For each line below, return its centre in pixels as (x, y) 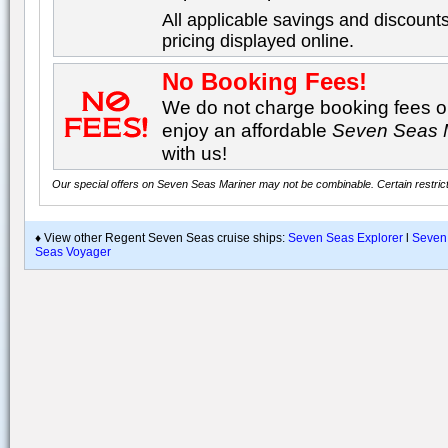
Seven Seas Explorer (345, 238)
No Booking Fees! (265, 81)
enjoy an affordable (247, 130)
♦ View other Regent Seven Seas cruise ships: (161, 238)
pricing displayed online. (258, 41)
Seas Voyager (73, 252)
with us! (195, 153)
